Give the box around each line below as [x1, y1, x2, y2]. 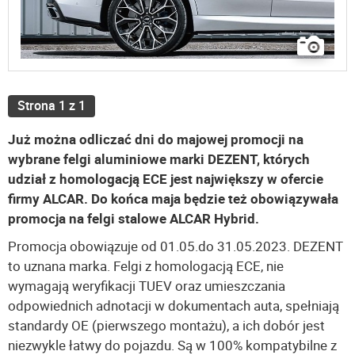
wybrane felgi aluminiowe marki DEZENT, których [8, 150, 310, 169]
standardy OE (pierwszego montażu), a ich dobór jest [8, 316, 325, 335]
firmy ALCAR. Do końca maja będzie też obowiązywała [8, 189, 338, 208]
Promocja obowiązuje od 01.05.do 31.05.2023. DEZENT [8, 237, 343, 256]
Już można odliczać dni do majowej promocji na [8, 130, 303, 149]
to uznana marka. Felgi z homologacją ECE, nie [8, 257, 284, 276]
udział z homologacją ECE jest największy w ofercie [8, 170, 323, 189]
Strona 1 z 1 [17, 97, 86, 115]
